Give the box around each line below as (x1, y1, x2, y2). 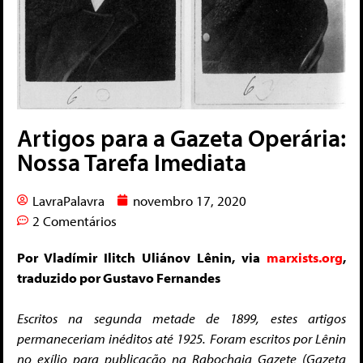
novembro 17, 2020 (133, 191, 246, 209)
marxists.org (267, 248, 343, 266)
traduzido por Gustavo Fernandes (17, 268, 220, 286)
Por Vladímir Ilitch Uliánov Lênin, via (17, 248, 267, 266)
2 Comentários (32, 211, 117, 229)
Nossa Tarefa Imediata (17, 146, 246, 177)
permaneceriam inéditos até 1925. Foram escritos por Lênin (17, 330, 346, 348)
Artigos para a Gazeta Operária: (17, 122, 346, 153)
